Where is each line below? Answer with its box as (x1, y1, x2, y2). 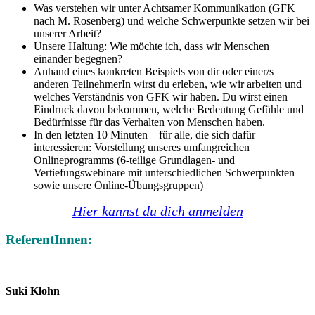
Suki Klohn (6, 285, 60, 297)
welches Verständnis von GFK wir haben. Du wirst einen (34, 90, 288, 103)
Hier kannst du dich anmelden (72, 202, 243, 219)
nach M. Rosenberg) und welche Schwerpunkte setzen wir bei (34, 14, 309, 27)
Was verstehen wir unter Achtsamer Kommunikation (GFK (34, 1, 295, 14)
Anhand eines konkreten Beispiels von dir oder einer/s (34, 65, 274, 77)
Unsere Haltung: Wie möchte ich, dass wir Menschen (34, 39, 269, 52)
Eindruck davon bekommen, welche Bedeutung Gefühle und (34, 103, 304, 115)
